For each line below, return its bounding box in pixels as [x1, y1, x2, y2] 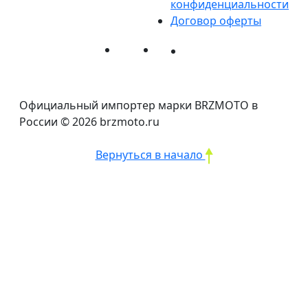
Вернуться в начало [95, 146, 206, 162]
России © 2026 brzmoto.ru [19, 113, 159, 129]
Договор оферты [170, 12, 261, 28]
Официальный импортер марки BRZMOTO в [19, 97, 258, 113]
